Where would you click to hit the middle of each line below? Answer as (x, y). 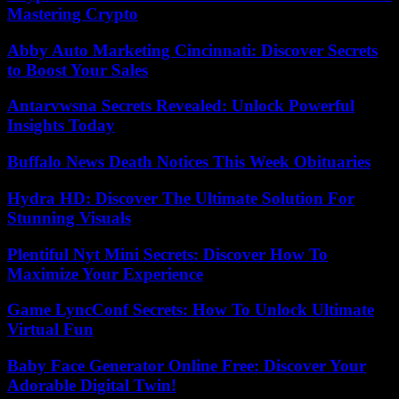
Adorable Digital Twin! (92, 385)
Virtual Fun (50, 330)
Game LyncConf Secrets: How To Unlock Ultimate (191, 310)
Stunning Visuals (69, 217)
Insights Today (61, 126)
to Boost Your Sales (77, 69)
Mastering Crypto (73, 13)
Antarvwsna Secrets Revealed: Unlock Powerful (181, 106)
